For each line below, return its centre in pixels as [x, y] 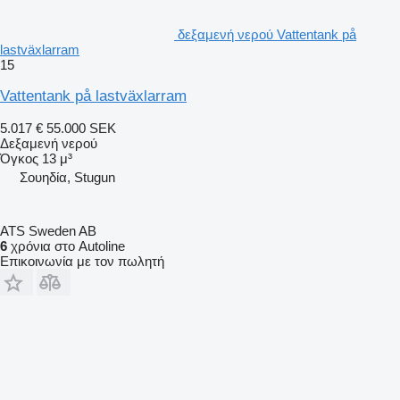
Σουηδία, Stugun [67, 177]
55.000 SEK [81, 128]
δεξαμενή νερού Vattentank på [267, 34]
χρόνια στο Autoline [66, 246]
